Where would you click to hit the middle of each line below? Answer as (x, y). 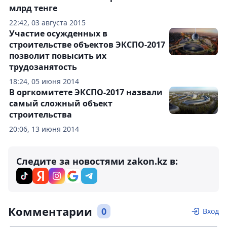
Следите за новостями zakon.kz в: (97, 161)
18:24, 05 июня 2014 (44, 82)
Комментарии (50, 212)
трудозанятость (43, 67)
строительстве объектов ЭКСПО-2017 (87, 45)
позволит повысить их (58, 56)
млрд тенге (33, 8)
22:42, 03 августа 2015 (47, 23)
